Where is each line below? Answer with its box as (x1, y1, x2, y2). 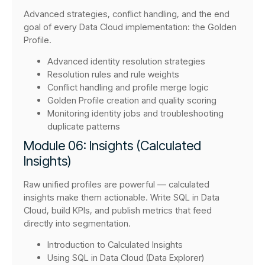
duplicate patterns (47, 121, 120, 132)
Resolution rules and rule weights (47, 69, 179, 80)
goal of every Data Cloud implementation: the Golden (24, 21, 237, 33)
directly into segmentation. (24, 218, 131, 230)
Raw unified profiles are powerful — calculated (24, 179, 209, 190)
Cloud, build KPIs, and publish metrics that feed (24, 205, 212, 216)
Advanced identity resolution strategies (47, 56, 205, 67)
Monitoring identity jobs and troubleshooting (47, 108, 224, 119)
